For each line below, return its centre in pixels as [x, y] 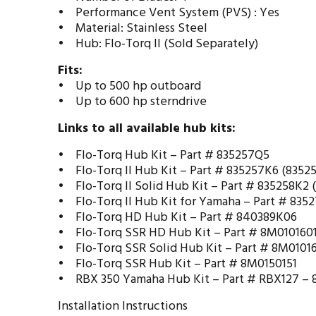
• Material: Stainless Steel [133, 29]
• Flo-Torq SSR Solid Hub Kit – [146, 249]
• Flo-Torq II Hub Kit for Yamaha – [156, 202]
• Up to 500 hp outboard [129, 86]
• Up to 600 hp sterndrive [132, 102]
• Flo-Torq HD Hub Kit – [129, 218]
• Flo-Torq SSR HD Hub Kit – [141, 233]
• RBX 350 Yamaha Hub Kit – [140, 280]
